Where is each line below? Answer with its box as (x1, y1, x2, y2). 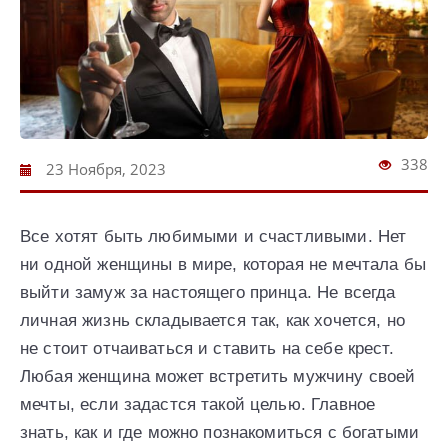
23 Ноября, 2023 (42, 158, 166, 179)
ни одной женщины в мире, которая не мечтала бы (20, 254, 426, 274)
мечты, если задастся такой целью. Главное (20, 394, 376, 414)
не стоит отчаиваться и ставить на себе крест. (20, 338, 394, 358)
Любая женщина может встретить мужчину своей (20, 366, 416, 386)
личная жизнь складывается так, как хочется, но (20, 310, 405, 330)
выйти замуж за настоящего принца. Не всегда (20, 282, 396, 302)
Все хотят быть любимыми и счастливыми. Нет (20, 226, 407, 246)
